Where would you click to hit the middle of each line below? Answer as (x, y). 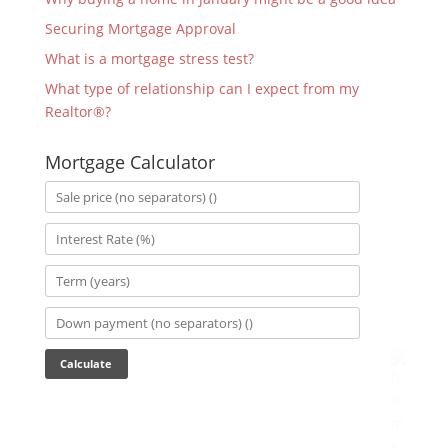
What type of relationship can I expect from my (201, 88)
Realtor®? (77, 111)
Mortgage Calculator (129, 162)
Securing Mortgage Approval (140, 28)
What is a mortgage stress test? (149, 58)
